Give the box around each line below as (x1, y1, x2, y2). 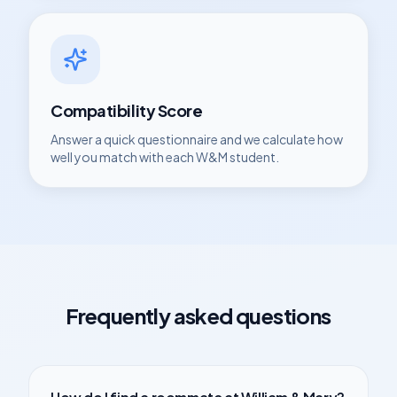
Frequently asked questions (66, 302, 331, 329)
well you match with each (51, 149, 196, 165)
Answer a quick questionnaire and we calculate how (51, 131, 343, 147)
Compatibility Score (51, 100, 203, 121)
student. (228, 149, 279, 165)
